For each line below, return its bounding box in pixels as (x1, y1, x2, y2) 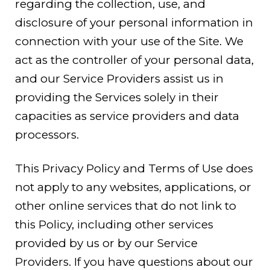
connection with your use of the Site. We (15, 34, 243, 48)
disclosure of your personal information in (15, 15, 253, 30)
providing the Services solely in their (15, 90, 219, 104)
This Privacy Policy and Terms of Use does (15, 161, 253, 175)
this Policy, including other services (15, 217, 213, 231)
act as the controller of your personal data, (15, 52, 254, 67)
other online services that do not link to (15, 198, 236, 213)
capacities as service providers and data (15, 108, 239, 123)
